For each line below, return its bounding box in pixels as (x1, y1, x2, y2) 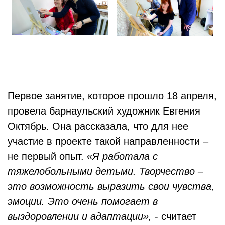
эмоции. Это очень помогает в (8, 195, 158, 207)
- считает (152, 210, 196, 222)
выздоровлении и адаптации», (8, 210, 152, 222)
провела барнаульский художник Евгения (8, 105, 200, 117)
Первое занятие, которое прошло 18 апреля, (8, 90, 217, 101)
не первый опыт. (8, 150, 87, 162)
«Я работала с (87, 150, 158, 162)
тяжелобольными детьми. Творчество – (8, 165, 203, 177)
